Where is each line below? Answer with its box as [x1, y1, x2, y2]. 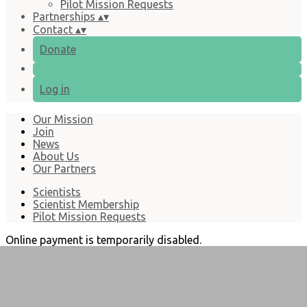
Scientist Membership [33, 198, 139, 210]
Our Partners [33, 162, 96, 175]
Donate [40, 43, 76, 56]
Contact [33, 23, 75, 36]
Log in [40, 83, 70, 95]
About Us [33, 150, 79, 162]
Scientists [33, 186, 81, 198]
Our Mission [33, 113, 93, 125]
